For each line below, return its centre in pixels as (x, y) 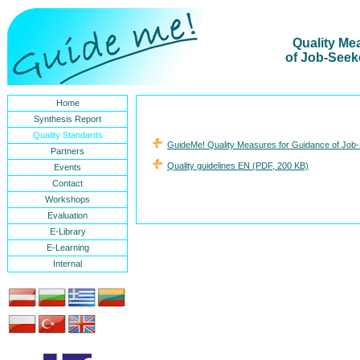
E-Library (67, 231)
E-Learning (67, 247)
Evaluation (67, 215)
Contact (67, 183)
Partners (67, 151)
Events (67, 167)
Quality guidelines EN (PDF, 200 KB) (238, 166)
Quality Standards (67, 135)
